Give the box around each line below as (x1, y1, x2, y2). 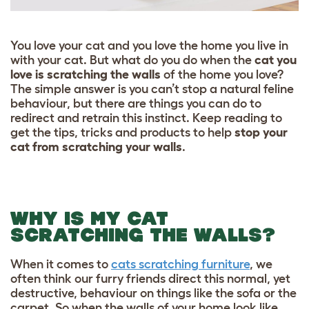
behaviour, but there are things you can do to (10, 96, 261, 110)
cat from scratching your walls (10, 139, 182, 154)
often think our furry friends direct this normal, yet (10, 271, 290, 286)
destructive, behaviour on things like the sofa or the (10, 286, 297, 300)
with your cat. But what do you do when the (10, 52, 255, 67)
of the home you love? (161, 67, 283, 81)
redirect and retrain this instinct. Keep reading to (10, 110, 282, 125)
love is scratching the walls (10, 67, 161, 81)
